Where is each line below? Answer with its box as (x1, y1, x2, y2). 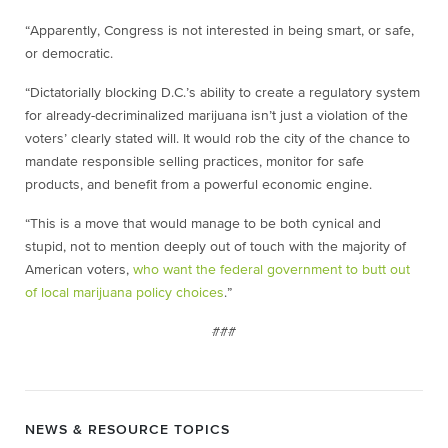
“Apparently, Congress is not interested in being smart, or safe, (25, 24, 414, 38)
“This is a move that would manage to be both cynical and (25, 217, 381, 231)
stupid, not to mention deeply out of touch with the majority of (25, 240, 406, 254)
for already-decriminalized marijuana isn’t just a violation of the (25, 109, 408, 123)
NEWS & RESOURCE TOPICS (25, 423, 230, 437)
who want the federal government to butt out (133, 263, 410, 277)
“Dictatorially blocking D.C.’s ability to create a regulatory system (25, 86, 420, 100)
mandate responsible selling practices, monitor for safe (25, 155, 364, 169)
